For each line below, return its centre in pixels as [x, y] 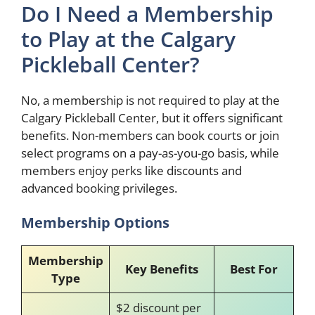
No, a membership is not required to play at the [150, 100]
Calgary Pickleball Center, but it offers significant [152, 117]
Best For [254, 269]
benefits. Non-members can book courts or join [150, 135]
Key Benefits [162, 269]
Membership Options [95, 223]
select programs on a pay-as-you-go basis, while [150, 153]
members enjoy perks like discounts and [131, 170]
